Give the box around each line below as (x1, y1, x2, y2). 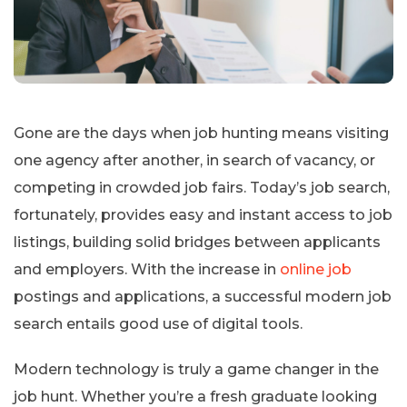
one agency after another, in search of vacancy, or (14, 151, 375, 169)
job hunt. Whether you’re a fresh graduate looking (14, 387, 377, 405)
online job (280, 260, 352, 278)
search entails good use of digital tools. (14, 314, 303, 333)
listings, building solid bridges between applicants (14, 233, 381, 251)
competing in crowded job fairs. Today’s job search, (14, 178, 390, 196)
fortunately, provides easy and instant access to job (14, 205, 392, 223)
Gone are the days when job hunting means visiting (14, 124, 389, 142)
